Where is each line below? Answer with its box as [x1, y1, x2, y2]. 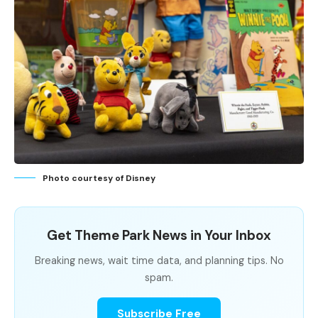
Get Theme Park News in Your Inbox [47, 226, 271, 244]
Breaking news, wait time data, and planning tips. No [34, 253, 284, 267]
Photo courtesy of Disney [43, 172, 155, 184]
